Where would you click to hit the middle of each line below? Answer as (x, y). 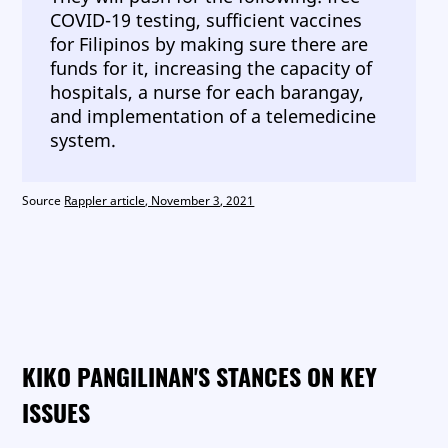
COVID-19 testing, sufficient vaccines (206, 20)
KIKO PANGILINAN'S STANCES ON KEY (200, 376)
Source (43, 200)
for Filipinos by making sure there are (209, 44)
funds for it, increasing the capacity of (211, 68)
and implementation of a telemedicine (213, 116)
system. (83, 140)
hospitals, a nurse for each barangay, (207, 92)
